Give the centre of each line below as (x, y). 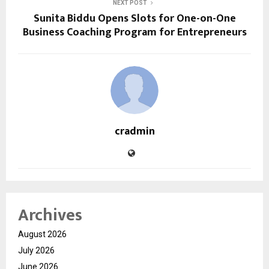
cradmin (134, 131)
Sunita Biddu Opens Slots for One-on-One (134, 18)
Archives (50, 215)
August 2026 (42, 234)
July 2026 (36, 250)
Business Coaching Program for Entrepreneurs (134, 32)
